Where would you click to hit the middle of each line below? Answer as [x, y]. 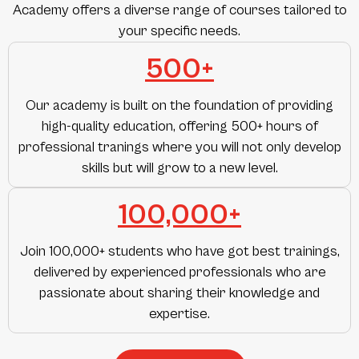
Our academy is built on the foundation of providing [179, 105]
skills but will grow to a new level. [179, 168]
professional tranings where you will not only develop [179, 147]
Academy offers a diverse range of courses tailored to [179, 10]
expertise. [179, 314]
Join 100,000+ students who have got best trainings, [179, 251]
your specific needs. [179, 31]
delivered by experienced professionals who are [179, 272]
